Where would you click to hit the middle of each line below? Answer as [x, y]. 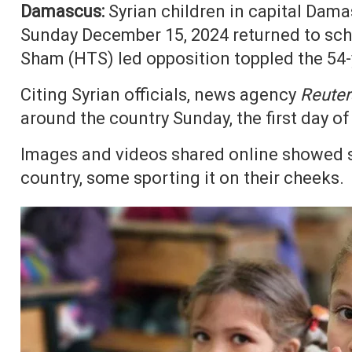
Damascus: [62, 11]
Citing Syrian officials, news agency [160, 95]
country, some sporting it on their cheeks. [182, 178]
